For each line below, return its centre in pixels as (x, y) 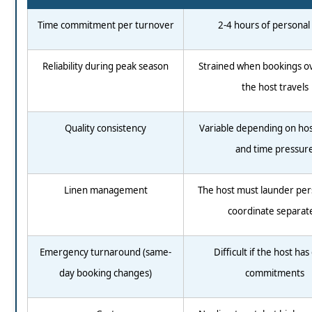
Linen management (106, 190)
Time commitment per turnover (106, 25)
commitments (275, 273)
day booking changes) (106, 273)
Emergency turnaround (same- (106, 252)
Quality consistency (106, 128)
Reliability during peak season (106, 67)
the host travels (275, 87)
